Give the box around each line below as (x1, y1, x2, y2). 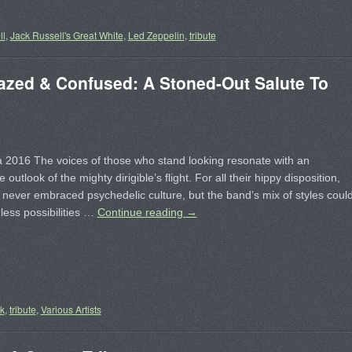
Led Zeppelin (127, 28, 185, 42)
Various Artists (40, 302, 101, 316)
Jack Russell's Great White (9, 28, 123, 42)
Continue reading (97, 206, 186, 218)
